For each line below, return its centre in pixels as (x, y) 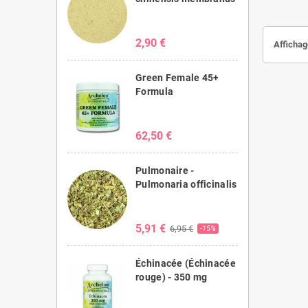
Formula (155, 91)
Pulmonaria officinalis (186, 184)
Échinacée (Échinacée (186, 263)
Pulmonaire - (165, 170)
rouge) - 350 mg (172, 277)
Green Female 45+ (177, 77)
